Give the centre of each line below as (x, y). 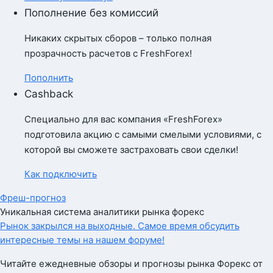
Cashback (49, 94)
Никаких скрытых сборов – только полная (118, 38)
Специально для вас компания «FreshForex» (123, 119)
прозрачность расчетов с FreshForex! (108, 53)
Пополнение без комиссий (91, 13)
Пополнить (49, 78)
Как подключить (61, 174)
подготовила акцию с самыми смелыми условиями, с (143, 134)
